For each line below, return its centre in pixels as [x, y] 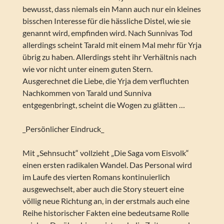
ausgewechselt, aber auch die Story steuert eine [103, 189]
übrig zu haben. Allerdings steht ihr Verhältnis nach [109, 57]
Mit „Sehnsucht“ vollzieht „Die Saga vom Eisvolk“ [105, 153]
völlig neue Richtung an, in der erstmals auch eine [106, 201]
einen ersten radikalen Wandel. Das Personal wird [107, 165]
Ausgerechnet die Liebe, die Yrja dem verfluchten [105, 81]
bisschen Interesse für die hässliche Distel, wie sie [106, 21]
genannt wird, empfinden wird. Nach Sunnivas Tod [107, 33]
